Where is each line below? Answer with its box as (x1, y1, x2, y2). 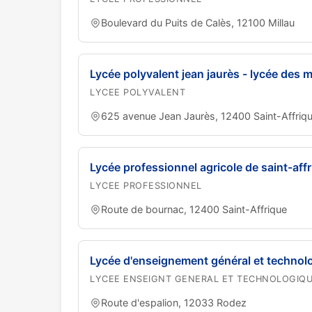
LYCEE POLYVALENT (90, 87, 185, 97)
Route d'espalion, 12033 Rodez (101, 297, 247, 309)
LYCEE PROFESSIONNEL (90, 180, 202, 191)
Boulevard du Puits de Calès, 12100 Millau (101, 17, 295, 29)
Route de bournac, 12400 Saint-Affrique (101, 203, 287, 215)
